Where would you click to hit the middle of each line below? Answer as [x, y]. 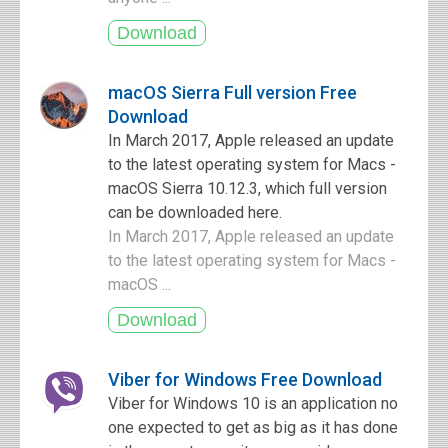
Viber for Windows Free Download [245, 379]
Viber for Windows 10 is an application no [253, 403]
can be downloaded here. [195, 212]
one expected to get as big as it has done [253, 427]
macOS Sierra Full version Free [232, 92]
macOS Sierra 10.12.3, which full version [247, 188]
